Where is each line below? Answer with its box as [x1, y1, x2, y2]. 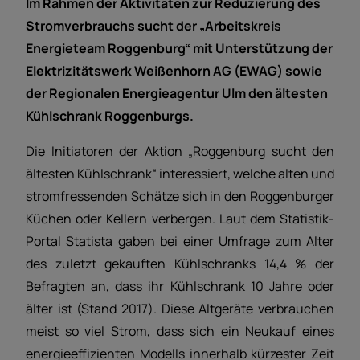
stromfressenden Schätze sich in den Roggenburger [26, 187, 334, 206]
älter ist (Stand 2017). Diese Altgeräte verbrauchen [26, 300, 334, 318]
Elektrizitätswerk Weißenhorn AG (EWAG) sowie [26, 62, 322, 80]
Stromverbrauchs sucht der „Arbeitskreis [26, 17, 281, 35]
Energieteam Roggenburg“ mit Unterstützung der [26, 39, 333, 58]
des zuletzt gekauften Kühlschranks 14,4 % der [26, 255, 334, 273]
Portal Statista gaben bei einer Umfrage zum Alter [26, 232, 334, 251]
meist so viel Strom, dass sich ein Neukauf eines [26, 322, 334, 341]
